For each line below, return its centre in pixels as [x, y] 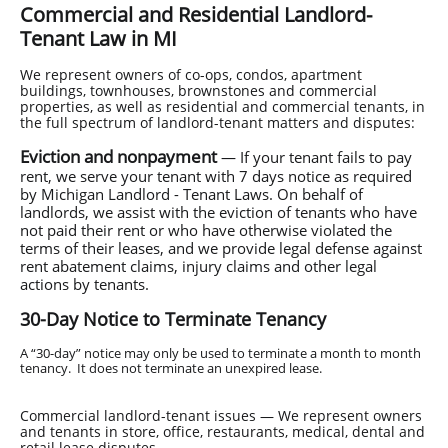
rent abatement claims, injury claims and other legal [198, 266]
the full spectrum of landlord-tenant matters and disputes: [217, 122]
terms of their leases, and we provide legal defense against [221, 248]
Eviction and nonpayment [118, 156]
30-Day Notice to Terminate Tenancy [173, 319]
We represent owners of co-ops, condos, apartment [191, 74]
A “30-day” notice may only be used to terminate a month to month [220, 353]
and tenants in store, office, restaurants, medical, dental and [222, 431]
